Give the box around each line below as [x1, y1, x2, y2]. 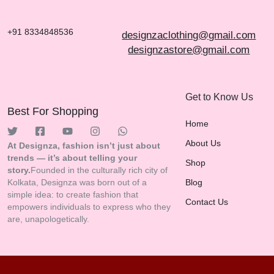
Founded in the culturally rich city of [31, 165, 168, 175]
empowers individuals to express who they [7, 202, 171, 212]
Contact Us [185, 197, 228, 207]
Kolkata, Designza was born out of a [7, 177, 147, 187]
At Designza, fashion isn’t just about [7, 141, 160, 150]
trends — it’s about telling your [7, 153, 137, 163]
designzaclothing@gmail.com [122, 29, 256, 41]
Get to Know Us [185, 92, 253, 102]
